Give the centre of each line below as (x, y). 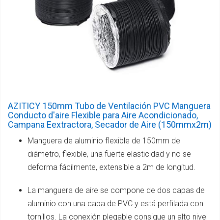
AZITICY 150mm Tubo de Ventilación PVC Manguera (109, 106)
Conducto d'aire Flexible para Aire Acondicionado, (103, 115)
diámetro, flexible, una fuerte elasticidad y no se (109, 154)
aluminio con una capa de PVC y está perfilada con (115, 203)
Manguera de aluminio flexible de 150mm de (104, 140)
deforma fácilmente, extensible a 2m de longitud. (111, 167)
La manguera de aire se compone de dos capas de (116, 190)
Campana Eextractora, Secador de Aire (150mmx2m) (110, 124)
